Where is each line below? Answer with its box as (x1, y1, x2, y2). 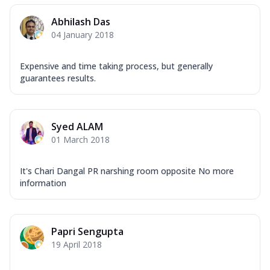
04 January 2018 (51, 29, 114, 41)
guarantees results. (20, 72, 96, 84)
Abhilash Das (51, 15, 110, 29)
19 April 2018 (51, 239, 102, 251)
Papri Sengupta (51, 225, 124, 239)
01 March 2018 (51, 134, 110, 146)
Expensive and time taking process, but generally (20, 60, 213, 72)
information (20, 177, 66, 189)
